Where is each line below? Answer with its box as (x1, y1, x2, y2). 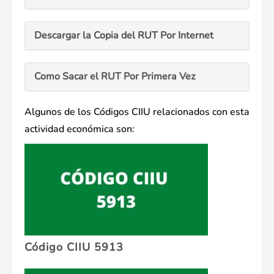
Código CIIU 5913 (24, 240, 124, 255)
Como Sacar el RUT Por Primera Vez (34, 70, 195, 84)
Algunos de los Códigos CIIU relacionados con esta (24, 105, 250, 119)
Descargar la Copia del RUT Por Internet (34, 29, 213, 43)
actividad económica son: (24, 122, 135, 136)
